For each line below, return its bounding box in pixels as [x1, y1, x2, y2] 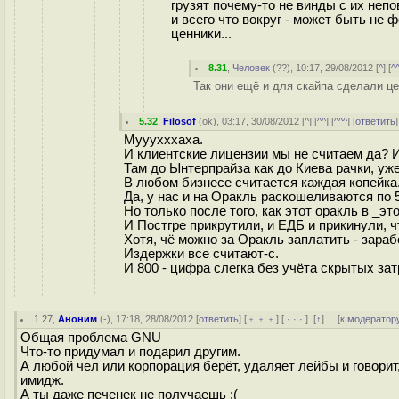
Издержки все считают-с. [124, 247, 279, 261]
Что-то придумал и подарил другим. [20, 345, 240, 359]
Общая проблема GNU [20, 330, 161, 345]
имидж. [20, 373, 64, 387]
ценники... [171, 26, 232, 41]
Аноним [58, 313, 98, 324]
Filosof [163, 116, 197, 126]
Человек [232, 62, 271, 73]
